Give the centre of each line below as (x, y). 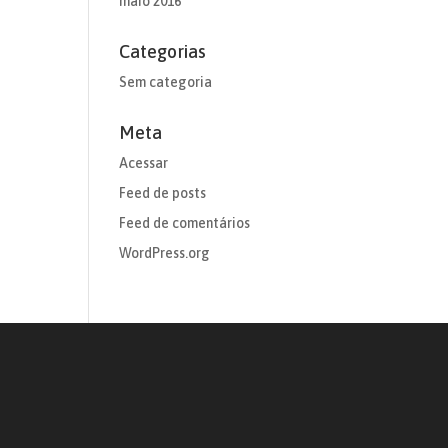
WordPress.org (165, 253)
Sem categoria (166, 82)
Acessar (144, 163)
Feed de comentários (185, 223)
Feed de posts (163, 193)
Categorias (163, 51)
